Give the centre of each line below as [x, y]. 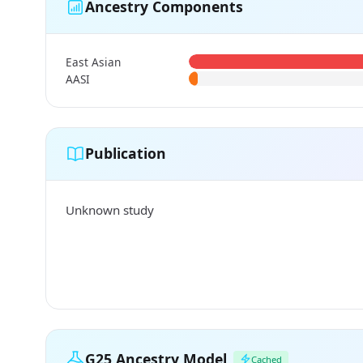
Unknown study [110, 209]
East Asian [93, 62]
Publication [126, 154]
